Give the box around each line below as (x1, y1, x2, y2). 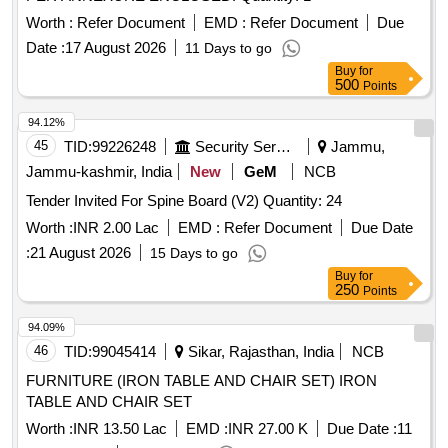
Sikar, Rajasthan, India (184, 343, 334, 361)
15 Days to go (150, 245, 238, 262)
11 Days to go (185, 40, 272, 57)
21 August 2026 (30, 244, 131, 262)
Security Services (276, 138, 291, 156)
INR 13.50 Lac (73, 420, 167, 438)
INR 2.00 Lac (73, 219, 159, 237)
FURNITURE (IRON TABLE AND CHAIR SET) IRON (26, 372, 339, 390)
